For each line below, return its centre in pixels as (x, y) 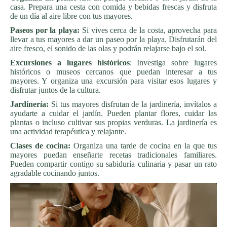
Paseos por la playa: (45, 30)
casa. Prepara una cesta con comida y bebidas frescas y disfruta (113, 7)
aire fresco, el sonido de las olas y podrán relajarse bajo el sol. (108, 48)
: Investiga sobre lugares (173, 62)
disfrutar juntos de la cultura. (55, 90)
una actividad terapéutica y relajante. (68, 131)
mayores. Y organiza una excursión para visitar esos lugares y (113, 81)
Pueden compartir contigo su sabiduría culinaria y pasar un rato (113, 164)
